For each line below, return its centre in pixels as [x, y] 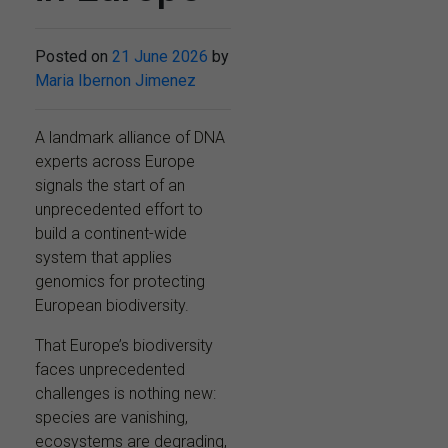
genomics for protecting [120, 282]
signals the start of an [110, 186]
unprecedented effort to [119, 210]
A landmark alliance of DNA [130, 138]
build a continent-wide [111, 234]
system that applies [103, 258]
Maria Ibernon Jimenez [115, 81]
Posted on [73, 57]
